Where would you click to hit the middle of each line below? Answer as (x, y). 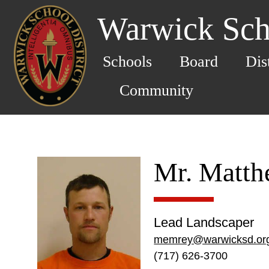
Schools (127, 61)
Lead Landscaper (204, 222)
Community (157, 90)
